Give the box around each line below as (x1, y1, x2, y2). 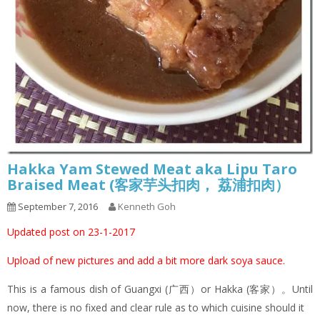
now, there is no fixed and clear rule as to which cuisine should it (7, 300, 304, 314)
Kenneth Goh (118, 199, 176, 213)
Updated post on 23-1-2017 (7, 224, 135, 239)
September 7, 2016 (16, 199, 98, 213)
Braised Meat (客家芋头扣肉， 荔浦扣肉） (7, 174, 289, 194)
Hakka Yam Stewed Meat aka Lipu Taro (7, 159, 297, 179)
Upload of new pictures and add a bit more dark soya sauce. (7, 253, 285, 267)
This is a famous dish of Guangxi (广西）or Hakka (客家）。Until (7, 281, 313, 296)
